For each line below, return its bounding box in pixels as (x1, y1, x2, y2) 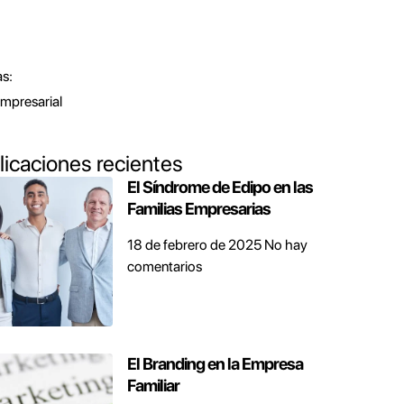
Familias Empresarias (126, 198, 271, 219)
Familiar (126, 374, 179, 396)
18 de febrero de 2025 (126, 236, 264, 253)
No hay (263, 236, 308, 253)
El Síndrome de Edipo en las (126, 177, 313, 197)
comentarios (126, 258, 202, 275)
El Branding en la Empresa (126, 353, 303, 374)
